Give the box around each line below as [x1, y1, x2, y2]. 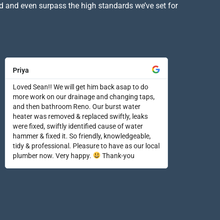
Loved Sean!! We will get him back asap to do [12, 83, 148, 91]
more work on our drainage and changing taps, [12, 93, 155, 101]
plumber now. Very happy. [12, 152, 93, 160]
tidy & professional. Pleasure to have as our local [12, 142, 160, 150]
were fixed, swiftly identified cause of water [12, 122, 143, 130]
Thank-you [100, 152, 135, 160]
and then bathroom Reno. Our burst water [12, 103, 140, 110]
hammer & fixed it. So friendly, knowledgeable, [12, 132, 151, 140]
